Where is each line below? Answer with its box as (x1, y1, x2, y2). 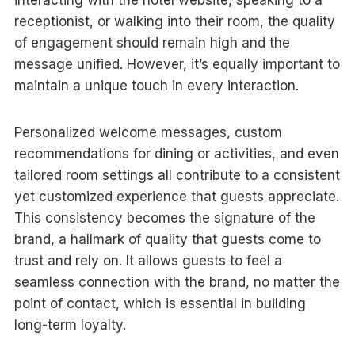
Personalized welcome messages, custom (13, 124, 282, 140)
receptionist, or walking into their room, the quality (13, 13, 335, 29)
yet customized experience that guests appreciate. (13, 188, 339, 204)
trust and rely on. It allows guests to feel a (13, 252, 282, 269)
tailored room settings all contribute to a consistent (13, 166, 340, 183)
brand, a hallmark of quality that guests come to (13, 231, 321, 247)
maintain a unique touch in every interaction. (13, 77, 299, 94)
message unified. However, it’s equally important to (13, 55, 340, 72)
